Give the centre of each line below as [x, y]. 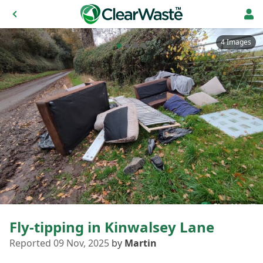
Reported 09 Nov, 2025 [59, 243]
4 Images [236, 42]
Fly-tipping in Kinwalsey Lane [112, 227]
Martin [141, 243]
